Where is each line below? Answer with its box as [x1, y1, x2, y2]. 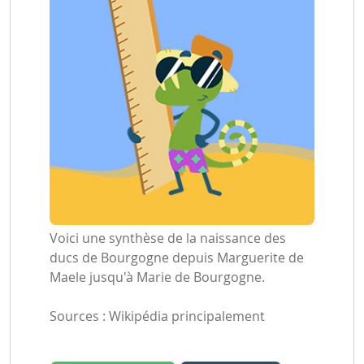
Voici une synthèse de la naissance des [50, 229, 286, 247]
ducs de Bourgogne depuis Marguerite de [50, 249, 304, 266]
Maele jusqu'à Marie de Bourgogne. [50, 268, 265, 286]
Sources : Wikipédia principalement [50, 307, 265, 325]
